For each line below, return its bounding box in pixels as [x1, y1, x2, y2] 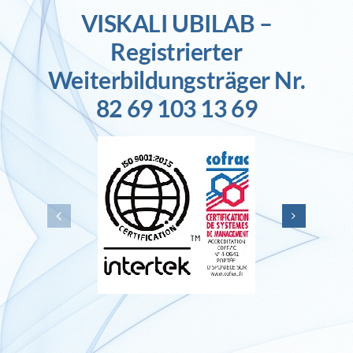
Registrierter [110, 36, 243, 65]
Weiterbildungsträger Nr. [47, 65, 306, 94]
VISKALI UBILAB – [80, 8, 273, 37]
